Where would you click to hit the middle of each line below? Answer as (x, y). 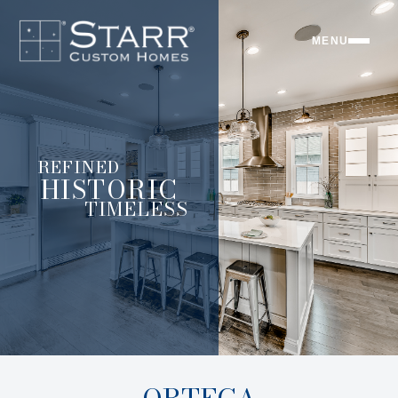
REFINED (78, 167)
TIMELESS (136, 209)
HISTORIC (109, 190)
